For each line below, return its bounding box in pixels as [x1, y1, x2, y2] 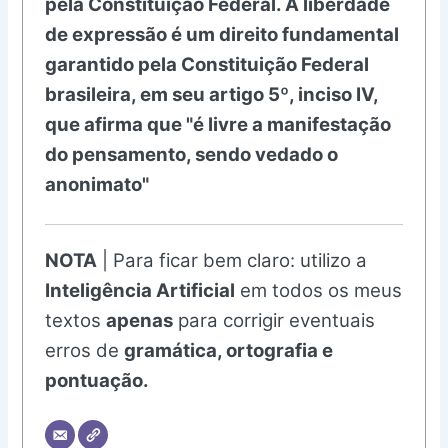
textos [45, 309, 107, 333]
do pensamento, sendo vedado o [45, 143, 339, 167]
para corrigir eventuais [173, 309, 376, 333]
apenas [106, 309, 174, 333]
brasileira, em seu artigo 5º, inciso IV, [45, 83, 379, 107]
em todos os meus [235, 279, 403, 303]
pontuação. [45, 369, 150, 393]
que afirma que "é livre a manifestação [45, 113, 392, 137]
